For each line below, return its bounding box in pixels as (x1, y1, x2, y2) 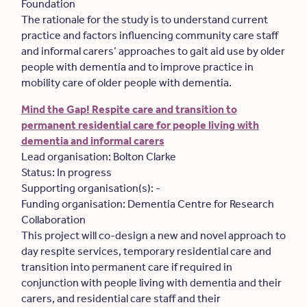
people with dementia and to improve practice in (21, 60, 254, 73)
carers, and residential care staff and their (21, 292, 221, 305)
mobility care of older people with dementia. (21, 76, 238, 89)
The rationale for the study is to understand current (21, 13, 268, 26)
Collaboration (21, 213, 88, 226)
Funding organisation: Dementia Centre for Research (21, 197, 274, 210)
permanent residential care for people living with (21, 119, 259, 132)
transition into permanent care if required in (21, 260, 232, 273)
